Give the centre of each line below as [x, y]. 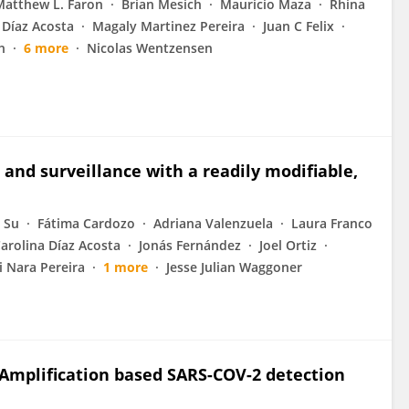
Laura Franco [332, 223]
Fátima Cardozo [86, 223]
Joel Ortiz [288, 245]
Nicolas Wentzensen [150, 48]
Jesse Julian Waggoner [234, 267]
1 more [126, 267]
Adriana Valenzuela [213, 223]
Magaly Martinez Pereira [168, 26]
